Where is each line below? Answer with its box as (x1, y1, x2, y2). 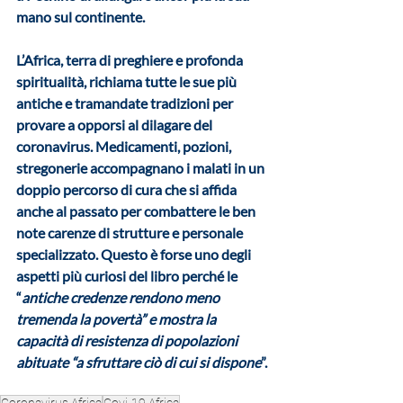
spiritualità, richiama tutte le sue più (16, 73, 239, 91)
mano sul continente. (16, 8, 145, 26)
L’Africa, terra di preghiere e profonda (16, 51, 246, 69)
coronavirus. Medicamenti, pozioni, (16, 138, 234, 156)
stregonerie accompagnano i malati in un (16, 159, 267, 177)
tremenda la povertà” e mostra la (16, 310, 219, 328)
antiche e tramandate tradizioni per (16, 94, 236, 112)
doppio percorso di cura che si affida (16, 181, 239, 199)
